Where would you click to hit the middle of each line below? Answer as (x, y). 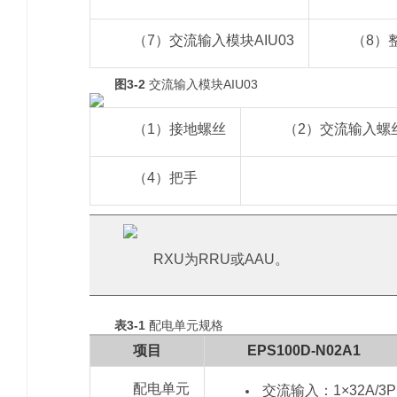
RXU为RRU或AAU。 (221, 259)
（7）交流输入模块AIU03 (214, 40)
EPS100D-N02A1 (304, 350)
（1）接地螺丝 (179, 128)
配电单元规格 (184, 325)
